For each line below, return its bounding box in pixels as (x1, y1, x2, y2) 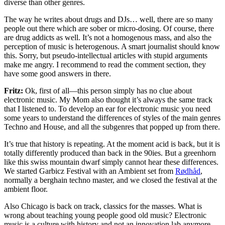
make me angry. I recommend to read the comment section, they (4, 60, 206, 69)
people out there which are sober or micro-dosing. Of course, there (4, 24, 214, 33)
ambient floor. (4, 185, 48, 194)
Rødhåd (175, 167, 200, 176)
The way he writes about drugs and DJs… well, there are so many (4, 15, 213, 24)
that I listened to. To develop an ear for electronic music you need (4, 104, 210, 114)
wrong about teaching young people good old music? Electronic (4, 211, 206, 220)
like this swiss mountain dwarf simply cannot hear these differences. (4, 158, 218, 167)
